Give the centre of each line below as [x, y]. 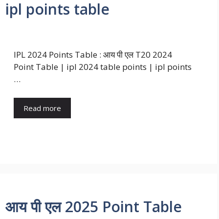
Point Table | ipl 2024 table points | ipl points [103, 67]
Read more [42, 108]
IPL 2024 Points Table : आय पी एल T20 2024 [93, 55]
